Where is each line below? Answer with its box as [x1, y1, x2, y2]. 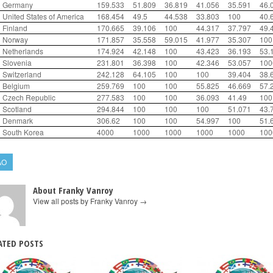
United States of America [2, 11, 84, 21]
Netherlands [2, 46, 43, 56]
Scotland [2, 104, 32, 114]
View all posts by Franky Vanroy [33, 195, 140, 206]
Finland [2, 23, 27, 33]
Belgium [2, 80, 30, 91]
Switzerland [2, 69, 41, 79]
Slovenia [2, 57, 32, 68]
